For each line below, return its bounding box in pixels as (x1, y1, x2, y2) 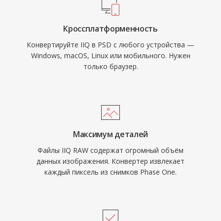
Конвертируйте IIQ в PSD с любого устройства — (27, 40, 194, 49)
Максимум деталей (73, 129, 148, 140)
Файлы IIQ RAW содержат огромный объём (37, 146, 184, 155)
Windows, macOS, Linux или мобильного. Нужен (31, 51, 190, 60)
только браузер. (83, 62, 138, 71)
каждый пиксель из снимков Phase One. (44, 167, 177, 177)
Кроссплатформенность (63, 23, 158, 34)
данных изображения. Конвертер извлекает (37, 156, 184, 166)
